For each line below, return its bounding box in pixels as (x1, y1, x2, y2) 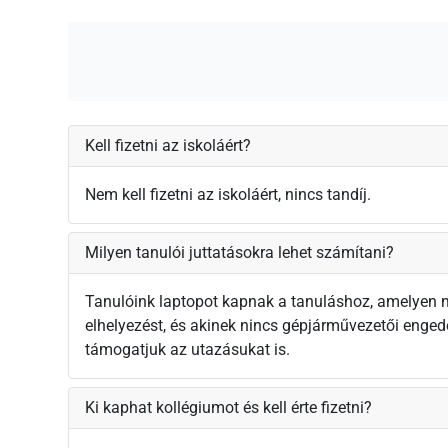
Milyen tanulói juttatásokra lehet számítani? (85, 243, 394, 263)
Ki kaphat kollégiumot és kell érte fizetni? (85, 398, 372, 418)
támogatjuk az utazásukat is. (85, 340, 290, 360)
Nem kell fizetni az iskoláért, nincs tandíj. (85, 185, 371, 205)
